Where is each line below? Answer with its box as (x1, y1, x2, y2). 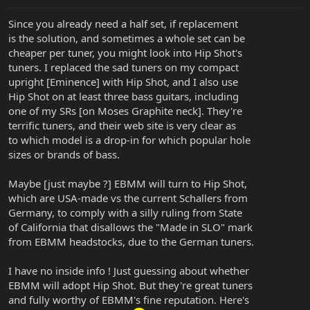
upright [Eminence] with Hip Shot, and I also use (8, 74, 238, 89)
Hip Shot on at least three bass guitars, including (8, 89, 239, 103)
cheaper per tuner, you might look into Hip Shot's (8, 45, 242, 60)
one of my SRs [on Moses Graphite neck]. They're (8, 103, 242, 118)
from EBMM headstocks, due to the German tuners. (8, 234, 254, 248)
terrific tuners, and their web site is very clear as (8, 118, 236, 132)
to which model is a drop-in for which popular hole (8, 132, 250, 147)
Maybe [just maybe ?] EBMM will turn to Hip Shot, (8, 176, 247, 190)
